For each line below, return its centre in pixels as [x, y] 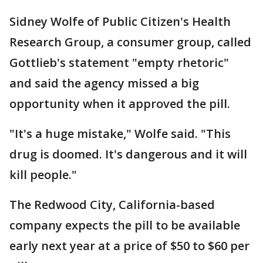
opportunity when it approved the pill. [120, 104]
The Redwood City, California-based [112, 205]
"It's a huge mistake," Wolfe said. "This [120, 134]
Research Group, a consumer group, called [130, 42]
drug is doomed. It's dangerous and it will [128, 154]
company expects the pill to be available [125, 225]
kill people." [43, 175]
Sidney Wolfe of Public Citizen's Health [120, 22]
